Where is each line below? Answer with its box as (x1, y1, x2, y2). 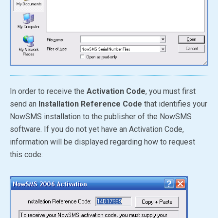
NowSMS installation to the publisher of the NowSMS (10, 111, 192, 121)
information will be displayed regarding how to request (10, 137, 195, 146)
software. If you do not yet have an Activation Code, (10, 124, 184, 134)
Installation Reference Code (38, 99, 142, 109)
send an (10, 99, 38, 109)
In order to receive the (10, 86, 87, 96)
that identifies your (142, 99, 207, 109)
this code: (10, 149, 43, 159)
